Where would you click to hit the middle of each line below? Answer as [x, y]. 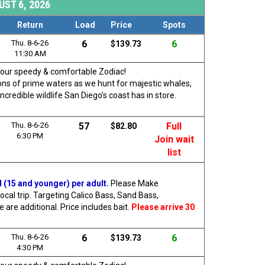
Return [30, 25]
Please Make [135, 183]
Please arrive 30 [163, 207]
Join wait [174, 139]
